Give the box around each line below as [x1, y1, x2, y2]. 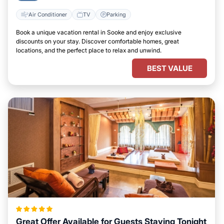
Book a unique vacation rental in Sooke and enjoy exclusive [16, 28, 181, 36]
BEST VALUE [146, 63, 192, 73]
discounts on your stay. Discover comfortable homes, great [16, 37, 179, 45]
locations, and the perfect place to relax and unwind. [16, 46, 161, 54]
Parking [106, 10, 126, 18]
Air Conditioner [28, 10, 67, 18]
